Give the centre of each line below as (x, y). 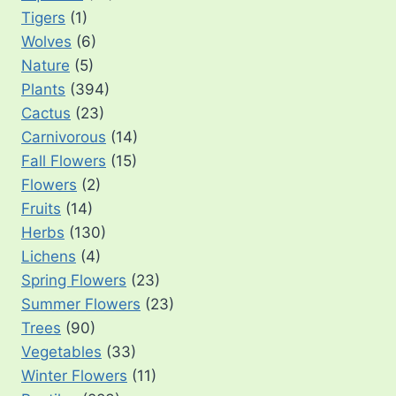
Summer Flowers (81, 305)
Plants (43, 90)
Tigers (43, 18)
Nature (46, 66)
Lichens (49, 257)
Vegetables (61, 352)
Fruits (41, 209)
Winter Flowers (74, 376)
